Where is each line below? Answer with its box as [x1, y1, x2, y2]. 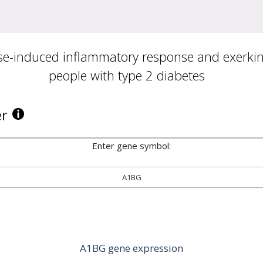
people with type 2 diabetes [49, 66, 205, 84]
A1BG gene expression [80, 241, 183, 255]
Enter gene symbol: [92, 140, 171, 151]
